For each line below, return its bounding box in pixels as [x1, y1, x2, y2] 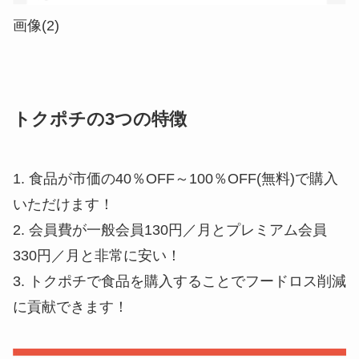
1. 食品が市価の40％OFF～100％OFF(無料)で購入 [13, 171, 338, 188]
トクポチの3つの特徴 [13, 110, 187, 130]
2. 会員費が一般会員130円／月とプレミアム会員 [13, 222, 327, 239]
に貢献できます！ [13, 299, 128, 316]
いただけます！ [13, 196, 114, 213]
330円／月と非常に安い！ [13, 248, 181, 264]
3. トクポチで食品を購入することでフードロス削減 [13, 273, 346, 290]
